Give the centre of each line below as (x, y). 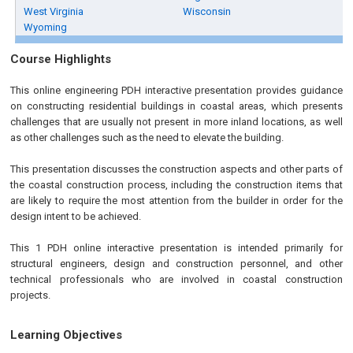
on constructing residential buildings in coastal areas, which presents (176, 106)
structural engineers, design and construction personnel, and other (176, 264)
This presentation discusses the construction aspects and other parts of (176, 169)
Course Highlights (61, 59)
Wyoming (46, 27)
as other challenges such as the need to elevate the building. (147, 137)
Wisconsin (207, 11)
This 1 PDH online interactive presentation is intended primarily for (176, 248)
